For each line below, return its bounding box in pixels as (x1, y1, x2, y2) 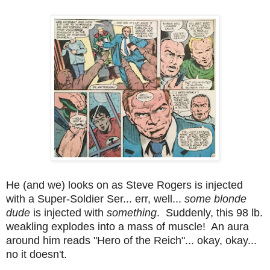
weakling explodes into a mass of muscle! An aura (6, 220, 249, 233)
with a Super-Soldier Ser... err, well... (6, 192, 184, 205)
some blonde (184, 192, 246, 205)
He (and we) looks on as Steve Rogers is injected (6, 178, 243, 191)
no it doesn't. (6, 248, 67, 260)
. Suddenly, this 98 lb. (157, 206, 263, 219)
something (107, 206, 157, 219)
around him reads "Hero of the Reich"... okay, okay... (6, 234, 257, 246)
